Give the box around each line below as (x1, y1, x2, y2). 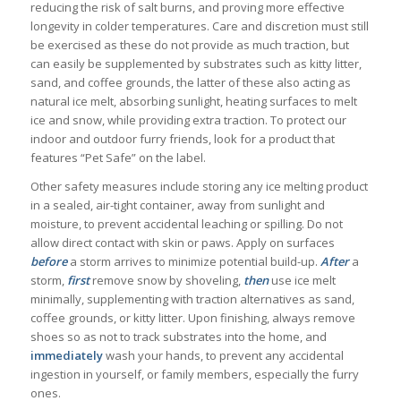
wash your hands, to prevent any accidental (102, 346, 344, 363)
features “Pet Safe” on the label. (30, 149, 206, 166)
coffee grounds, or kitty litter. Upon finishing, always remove (30, 309, 355, 326)
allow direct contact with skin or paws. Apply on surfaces (30, 234, 335, 251)
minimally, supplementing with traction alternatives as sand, (30, 290, 354, 307)
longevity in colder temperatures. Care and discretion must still (30, 17, 369, 34)
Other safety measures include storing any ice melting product (30, 177, 368, 194)
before (30, 252, 67, 269)
